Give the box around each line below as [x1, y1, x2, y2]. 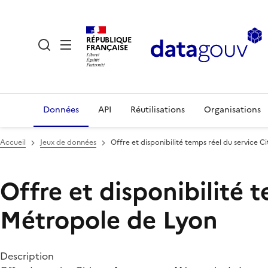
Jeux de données [40, 137, 96, 148]
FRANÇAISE [86, 41, 128, 53]
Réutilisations [130, 103, 185, 116]
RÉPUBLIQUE [86, 33, 132, 45]
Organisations [204, 103, 261, 116]
